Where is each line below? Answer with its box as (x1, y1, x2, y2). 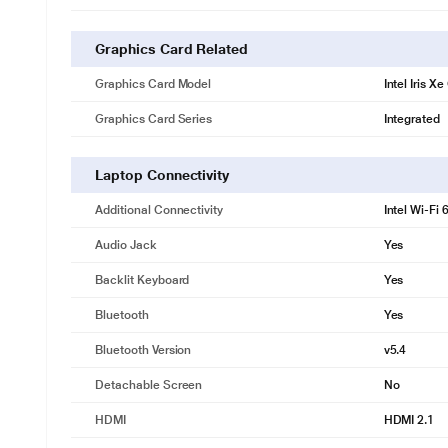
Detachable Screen (95, 378, 203, 392)
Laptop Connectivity (95, 167, 230, 183)
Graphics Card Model (95, 77, 212, 91)
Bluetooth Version (95, 343, 192, 357)
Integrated (383, 112, 440, 126)
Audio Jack (95, 238, 157, 252)
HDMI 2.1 (383, 413, 435, 427)
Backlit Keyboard (95, 273, 190, 287)
